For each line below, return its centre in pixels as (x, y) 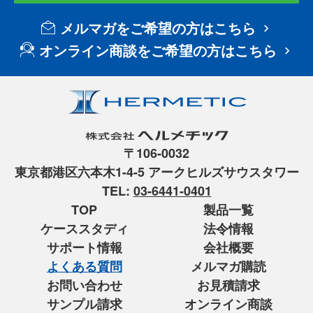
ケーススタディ (84, 228)
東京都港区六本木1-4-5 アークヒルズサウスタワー (156, 172)
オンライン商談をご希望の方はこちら (158, 50)
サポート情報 (84, 247)
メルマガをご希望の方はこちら (158, 28)
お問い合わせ (84, 285)
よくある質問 (84, 266)
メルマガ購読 (229, 266)
